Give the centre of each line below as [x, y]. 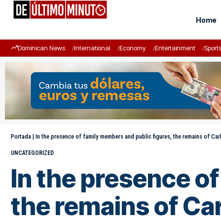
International [92, 48]
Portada [21, 136]
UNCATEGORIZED [32, 153]
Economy [133, 48]
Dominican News [41, 48]
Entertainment [175, 48]
